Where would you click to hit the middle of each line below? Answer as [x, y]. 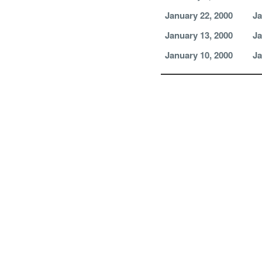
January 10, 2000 [199, 55]
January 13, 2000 [199, 35]
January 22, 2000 [199, 15]
